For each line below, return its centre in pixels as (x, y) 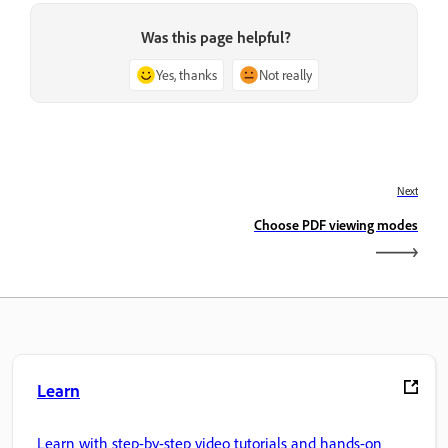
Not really (285, 74)
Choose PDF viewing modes (336, 224)
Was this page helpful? (216, 36)
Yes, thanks (186, 74)
